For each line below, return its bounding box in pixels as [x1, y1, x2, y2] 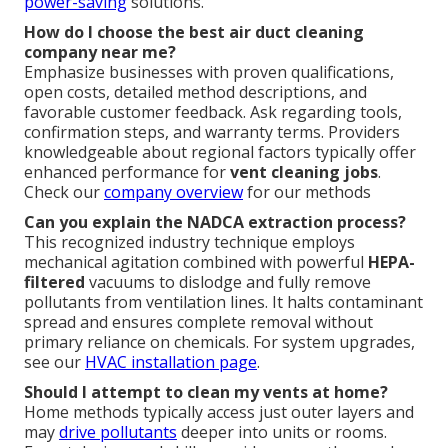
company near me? [24, 41, 176, 64]
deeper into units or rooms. [177, 421, 387, 444]
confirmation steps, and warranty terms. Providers [24, 121, 400, 144]
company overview [104, 181, 243, 204]
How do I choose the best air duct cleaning [24, 21, 364, 44]
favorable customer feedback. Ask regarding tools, [24, 101, 402, 124]
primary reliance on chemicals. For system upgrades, [24, 331, 415, 354]
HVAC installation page [85, 351, 257, 374]
